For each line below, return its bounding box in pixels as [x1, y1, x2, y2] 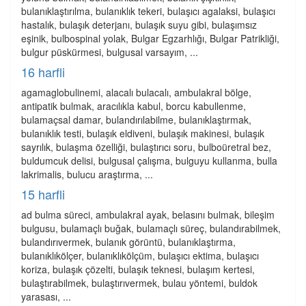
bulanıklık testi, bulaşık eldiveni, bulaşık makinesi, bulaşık [21, 126, 264, 140]
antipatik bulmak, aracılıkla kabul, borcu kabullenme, [21, 99, 246, 113]
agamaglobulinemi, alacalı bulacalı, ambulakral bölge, [21, 85, 251, 99]
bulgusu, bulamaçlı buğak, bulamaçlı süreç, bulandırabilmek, [21, 221, 281, 235]
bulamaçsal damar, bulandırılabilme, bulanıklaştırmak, [21, 113, 251, 126]
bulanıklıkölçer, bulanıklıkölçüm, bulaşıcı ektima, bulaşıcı [21, 249, 259, 262]
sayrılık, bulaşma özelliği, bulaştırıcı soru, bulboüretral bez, [21, 140, 271, 154]
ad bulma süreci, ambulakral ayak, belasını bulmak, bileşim [21, 208, 275, 221]
